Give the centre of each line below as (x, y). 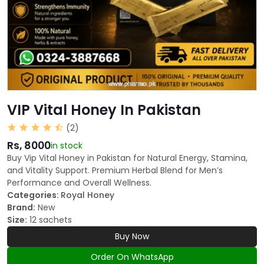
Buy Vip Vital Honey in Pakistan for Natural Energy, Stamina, (127, 158)
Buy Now (132, 237)
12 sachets (51, 220)
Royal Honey (88, 195)
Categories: (34, 195)
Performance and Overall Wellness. (79, 183)
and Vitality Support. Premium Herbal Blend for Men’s (115, 171)
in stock (67, 146)
